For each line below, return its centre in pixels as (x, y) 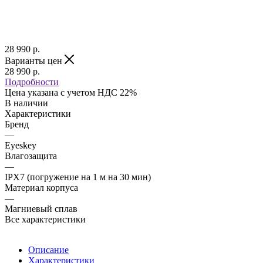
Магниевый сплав (41, 208)
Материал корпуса (41, 187)
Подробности (32, 82)
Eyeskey (21, 145)
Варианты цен (35, 60)
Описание (48, 249)
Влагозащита (31, 156)
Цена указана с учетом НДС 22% (71, 92)
